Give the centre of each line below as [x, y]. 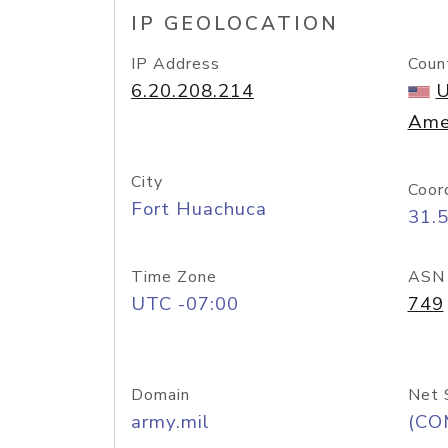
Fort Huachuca [199, 209]
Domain [160, 395]
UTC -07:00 [185, 304]
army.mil [170, 422]
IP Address [175, 64]
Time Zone [174, 277]
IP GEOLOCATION [235, 24]
